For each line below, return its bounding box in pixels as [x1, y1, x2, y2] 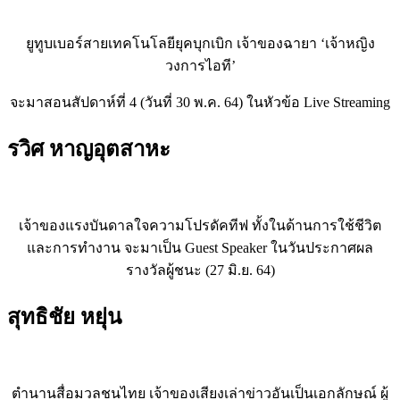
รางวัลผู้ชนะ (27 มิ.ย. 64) [125, 262, 275, 278]
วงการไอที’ [164, 58, 236, 74]
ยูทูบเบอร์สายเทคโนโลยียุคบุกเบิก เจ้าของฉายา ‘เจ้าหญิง [25, 36, 375, 52]
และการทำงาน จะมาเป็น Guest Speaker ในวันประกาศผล [27, 239, 373, 255]
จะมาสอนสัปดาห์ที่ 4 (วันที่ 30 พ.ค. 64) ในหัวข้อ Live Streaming [10, 95, 390, 111]
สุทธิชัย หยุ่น [7, 304, 121, 329]
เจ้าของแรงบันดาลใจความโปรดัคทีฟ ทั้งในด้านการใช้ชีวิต [19, 217, 381, 233]
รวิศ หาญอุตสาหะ [7, 137, 171, 161]
